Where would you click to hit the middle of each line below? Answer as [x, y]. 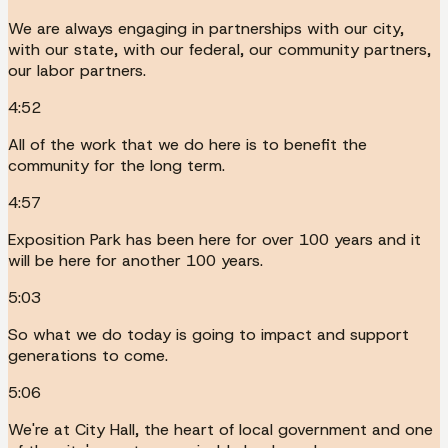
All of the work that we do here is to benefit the [187, 144]
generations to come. [88, 355]
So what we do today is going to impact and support [208, 334]
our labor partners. [77, 70]
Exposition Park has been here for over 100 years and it [214, 239]
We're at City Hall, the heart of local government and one [220, 429]
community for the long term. [116, 165]
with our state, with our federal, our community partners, [219, 49]
